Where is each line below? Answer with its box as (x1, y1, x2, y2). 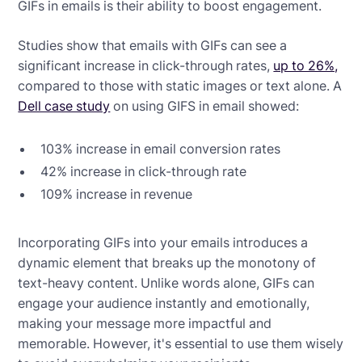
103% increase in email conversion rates (40, 141, 281, 158)
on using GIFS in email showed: (110, 98, 300, 115)
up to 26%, (273, 57, 339, 74)
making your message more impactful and (18, 315, 272, 332)
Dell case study (18, 98, 111, 115)
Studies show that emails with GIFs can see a (18, 37, 288, 54)
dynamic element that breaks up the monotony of (18, 255, 317, 271)
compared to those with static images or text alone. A (18, 78, 343, 95)
